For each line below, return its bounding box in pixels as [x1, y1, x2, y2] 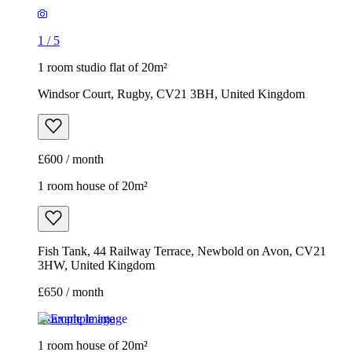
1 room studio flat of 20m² [38, 60, 167, 75]
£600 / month [38, 152, 104, 167]
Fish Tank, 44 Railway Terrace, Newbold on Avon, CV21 [38, 244, 326, 258]
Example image [38, 312, 115, 326]
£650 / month [38, 285, 104, 299]
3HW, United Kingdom [38, 258, 155, 273]
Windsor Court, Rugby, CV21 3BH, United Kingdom [38, 87, 305, 101]
